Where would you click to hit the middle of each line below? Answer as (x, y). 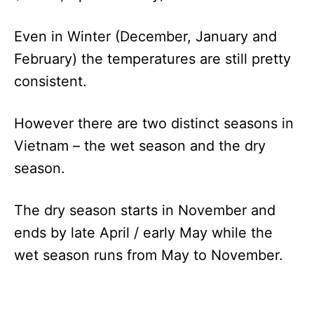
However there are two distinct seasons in (154, 123)
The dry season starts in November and (145, 210)
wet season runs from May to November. (149, 255)
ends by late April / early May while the (143, 232)
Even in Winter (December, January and (145, 36)
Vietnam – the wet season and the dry (140, 145)
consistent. (50, 81)
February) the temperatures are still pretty (152, 59)
